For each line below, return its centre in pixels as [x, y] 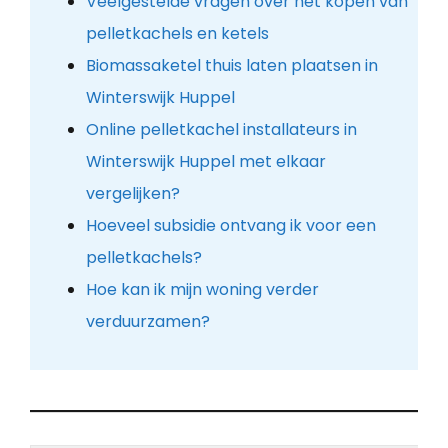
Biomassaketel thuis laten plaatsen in [231, 66]
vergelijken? [132, 194]
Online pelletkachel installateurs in [221, 130]
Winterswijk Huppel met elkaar [205, 162]
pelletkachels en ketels [177, 34]
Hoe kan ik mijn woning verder [202, 290]
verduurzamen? [147, 322]
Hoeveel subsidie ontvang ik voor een [230, 226]
